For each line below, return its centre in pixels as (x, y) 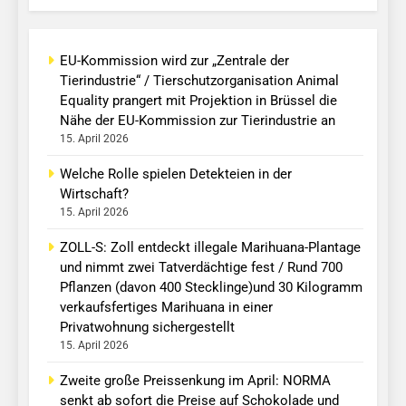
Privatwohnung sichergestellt (147, 328)
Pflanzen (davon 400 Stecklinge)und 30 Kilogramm (211, 288)
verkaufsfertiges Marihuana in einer (166, 308)
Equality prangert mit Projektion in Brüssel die (198, 101)
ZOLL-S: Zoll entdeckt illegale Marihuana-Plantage (210, 248)
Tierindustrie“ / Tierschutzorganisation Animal (199, 81)
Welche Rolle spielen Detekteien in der (176, 174)
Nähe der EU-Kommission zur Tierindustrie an (198, 121)
